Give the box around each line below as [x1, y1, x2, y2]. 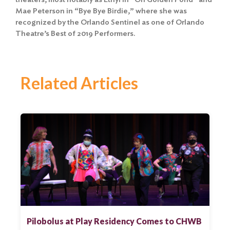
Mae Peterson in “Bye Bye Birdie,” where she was [15, 6, 187, 15]
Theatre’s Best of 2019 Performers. [15, 28, 136, 38]
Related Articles [21, 72, 138, 93]
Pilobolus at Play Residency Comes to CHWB [27, 216, 202, 226]
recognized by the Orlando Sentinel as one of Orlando [15, 17, 204, 27]
